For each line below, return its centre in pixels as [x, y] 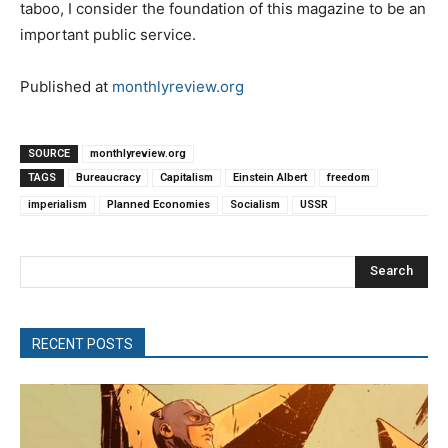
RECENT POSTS [82, 343]
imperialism [57, 204]
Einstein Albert [270, 177]
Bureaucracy [108, 177]
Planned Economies [158, 204]
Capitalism [186, 177]
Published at [66, 86]
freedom [348, 177]
